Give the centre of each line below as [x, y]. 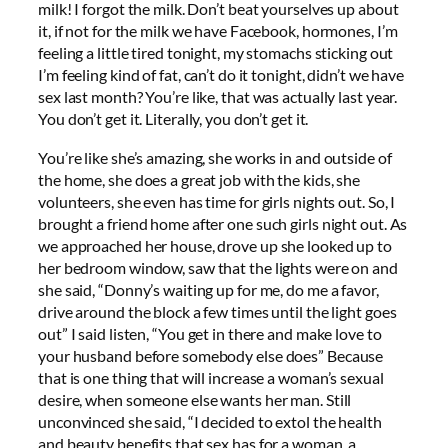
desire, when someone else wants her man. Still [195, 399]
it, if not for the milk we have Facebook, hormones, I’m [218, 31]
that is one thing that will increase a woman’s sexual [211, 377]
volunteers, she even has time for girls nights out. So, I [217, 201]
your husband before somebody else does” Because [211, 355]
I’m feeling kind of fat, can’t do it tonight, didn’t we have [221, 75]
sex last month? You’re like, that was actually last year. [218, 97]
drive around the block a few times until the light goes [217, 311]
